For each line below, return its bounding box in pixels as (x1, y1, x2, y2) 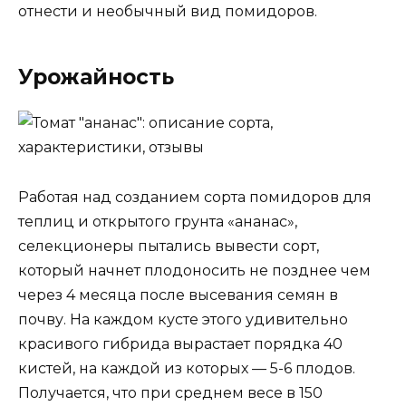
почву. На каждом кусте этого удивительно (18, 310, 348, 328)
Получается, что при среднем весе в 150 (18, 383, 323, 401)
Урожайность (18, 64, 174, 91)
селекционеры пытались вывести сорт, (18, 237, 319, 255)
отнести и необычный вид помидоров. (18, 3, 317, 21)
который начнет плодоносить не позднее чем (18, 261, 371, 279)
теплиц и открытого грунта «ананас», (18, 212, 297, 230)
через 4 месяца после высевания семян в (18, 285, 338, 304)
